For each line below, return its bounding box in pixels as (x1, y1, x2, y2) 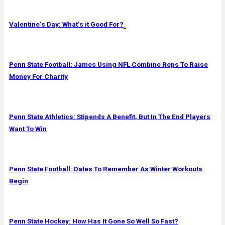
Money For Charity (9, 72, 68, 80)
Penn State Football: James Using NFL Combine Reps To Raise (9, 60, 208, 68)
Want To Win (9, 124, 47, 133)
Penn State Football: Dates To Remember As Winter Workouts (9, 164, 202, 173)
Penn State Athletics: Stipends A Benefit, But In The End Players (9, 112, 210, 121)
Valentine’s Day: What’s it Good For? (9, 20, 124, 28)
